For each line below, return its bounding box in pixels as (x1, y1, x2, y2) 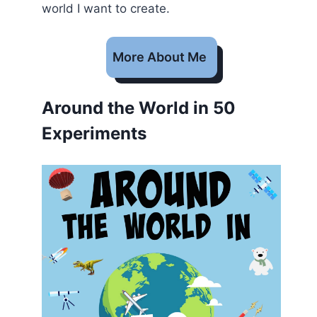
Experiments (42, 123, 147, 144)
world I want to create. (42, 1, 171, 16)
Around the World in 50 (42, 98, 236, 118)
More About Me (112, 49, 207, 64)
